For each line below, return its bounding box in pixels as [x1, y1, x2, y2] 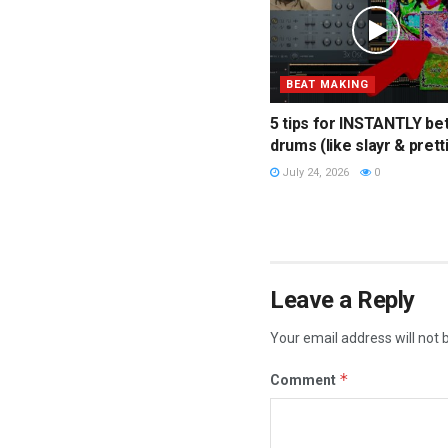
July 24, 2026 [279, 165, 349, 179]
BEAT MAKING [286, 77, 369, 91]
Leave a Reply [270, 285, 415, 314]
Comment [270, 371, 339, 388]
